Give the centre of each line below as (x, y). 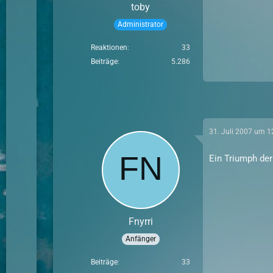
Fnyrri (140, 222)
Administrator (141, 24)
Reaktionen (109, 48)
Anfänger (140, 239)
